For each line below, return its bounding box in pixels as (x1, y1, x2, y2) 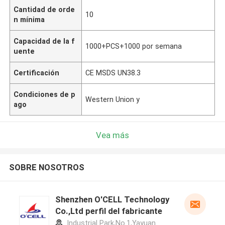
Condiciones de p (14, 90, 76, 98)
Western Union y (85, 95, 140, 103)
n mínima (14, 15, 45, 24)
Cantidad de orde (14, 5, 75, 14)
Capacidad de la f (14, 37, 75, 45)
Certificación (14, 68, 60, 77)
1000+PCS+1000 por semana (85, 42, 182, 50)
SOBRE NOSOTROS (9, 162, 84, 173)
